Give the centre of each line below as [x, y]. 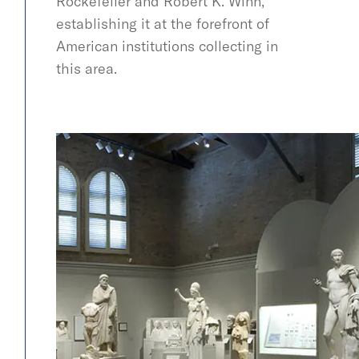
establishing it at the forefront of [163, 23]
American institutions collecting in [167, 46]
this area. [87, 68]
